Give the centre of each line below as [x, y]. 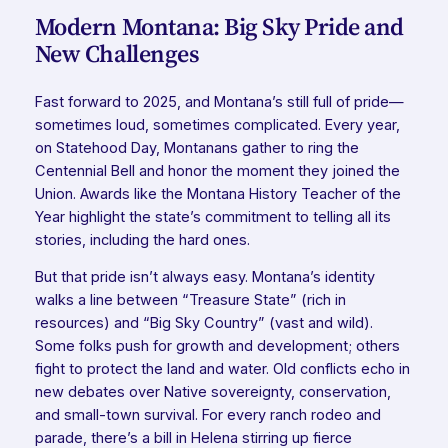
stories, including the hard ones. [142, 239]
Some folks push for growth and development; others [217, 346]
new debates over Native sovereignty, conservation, [212, 392]
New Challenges [117, 53]
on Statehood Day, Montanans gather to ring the [196, 147]
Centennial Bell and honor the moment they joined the [217, 170]
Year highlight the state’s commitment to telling [195, 216]
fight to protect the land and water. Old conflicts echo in [222, 369]
